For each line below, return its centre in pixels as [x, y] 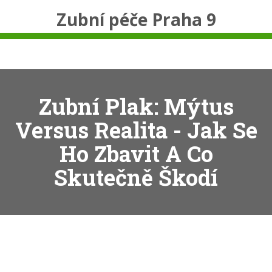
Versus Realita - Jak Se [136, 130]
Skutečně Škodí [136, 177]
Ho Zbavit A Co [136, 154]
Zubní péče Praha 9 [136, 19]
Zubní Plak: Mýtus [136, 106]
